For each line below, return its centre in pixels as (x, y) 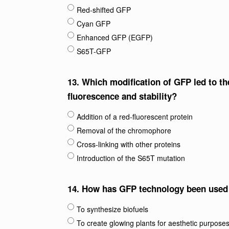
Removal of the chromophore (124, 130)
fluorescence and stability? (122, 96)
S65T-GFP (94, 51)
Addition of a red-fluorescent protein (135, 117)
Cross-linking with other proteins (129, 144)
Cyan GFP (94, 24)
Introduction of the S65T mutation (131, 158)
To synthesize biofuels (112, 209)
